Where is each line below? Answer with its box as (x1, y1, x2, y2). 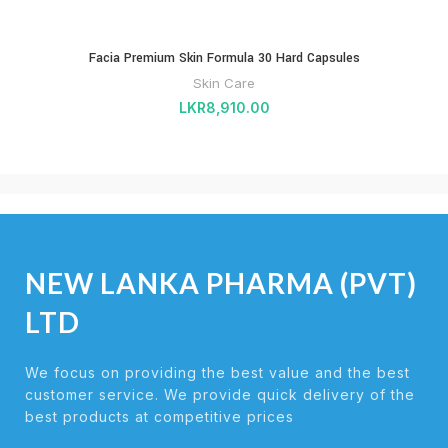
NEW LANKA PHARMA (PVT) (25, 265, 417, 300)
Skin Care (193, 74, 255, 91)
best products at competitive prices (25, 407, 294, 425)
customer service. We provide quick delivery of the (25, 385, 415, 403)
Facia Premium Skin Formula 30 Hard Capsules (88, 48, 360, 67)
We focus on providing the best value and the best (25, 363, 410, 381)
